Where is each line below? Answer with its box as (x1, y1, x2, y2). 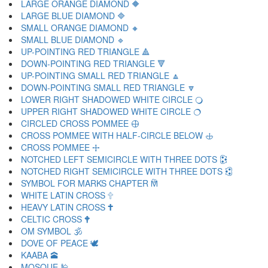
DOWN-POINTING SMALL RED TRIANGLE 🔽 (21, 81, 196, 93)
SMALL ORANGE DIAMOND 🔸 (21, 22, 139, 33)
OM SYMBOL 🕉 (21, 225, 83, 237)
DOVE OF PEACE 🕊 (21, 237, 99, 249)
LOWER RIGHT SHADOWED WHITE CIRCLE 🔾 (21, 93, 203, 105)
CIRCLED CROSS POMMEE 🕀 (21, 117, 139, 129)
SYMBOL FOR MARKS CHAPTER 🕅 (21, 177, 157, 189)
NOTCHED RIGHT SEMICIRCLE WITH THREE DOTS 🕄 (21, 165, 233, 177)
